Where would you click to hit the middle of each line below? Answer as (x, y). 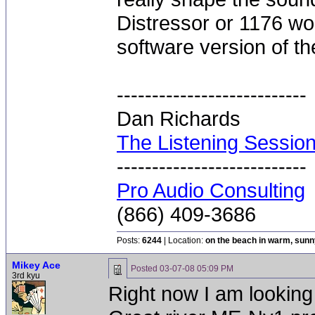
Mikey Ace (36, 265)
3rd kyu (26, 276)
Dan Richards (179, 118)
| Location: (184, 240)
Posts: (129, 240)
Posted (145, 269)
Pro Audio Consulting (211, 190)
